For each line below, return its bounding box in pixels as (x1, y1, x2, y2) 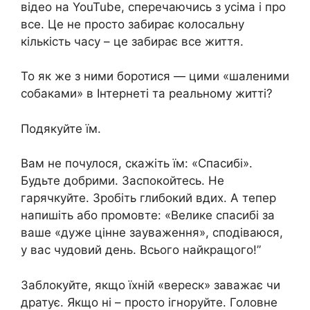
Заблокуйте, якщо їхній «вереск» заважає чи (21, 277, 280, 292)
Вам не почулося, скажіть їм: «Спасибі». (21, 156, 253, 171)
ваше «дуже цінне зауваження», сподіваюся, (21, 226, 283, 240)
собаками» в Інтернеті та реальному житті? (21, 86, 273, 101)
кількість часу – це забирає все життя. (21, 34, 244, 48)
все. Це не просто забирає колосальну (21, 17, 244, 31)
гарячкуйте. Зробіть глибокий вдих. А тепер (21, 191, 276, 206)
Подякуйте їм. (21, 121, 101, 136)
